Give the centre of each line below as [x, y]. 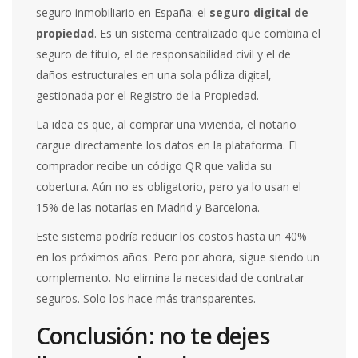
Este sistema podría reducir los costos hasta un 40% [172, 236]
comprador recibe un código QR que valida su [154, 165]
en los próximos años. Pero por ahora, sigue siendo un [178, 257]
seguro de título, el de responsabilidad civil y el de [164, 54]
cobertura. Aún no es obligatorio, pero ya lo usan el [169, 186]
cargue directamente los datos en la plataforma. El [167, 145]
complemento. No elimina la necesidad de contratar [171, 277]
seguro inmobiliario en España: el [123, 12]
